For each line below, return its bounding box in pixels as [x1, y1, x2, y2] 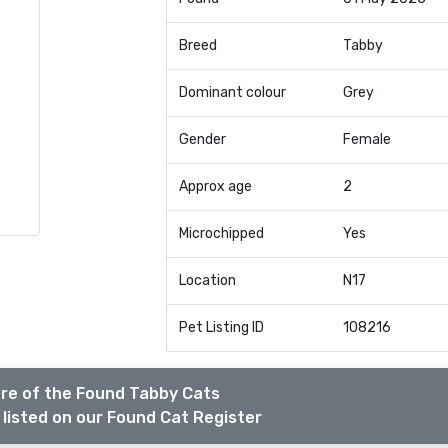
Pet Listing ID [178, 319, 264, 336]
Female [342, 131, 391, 148]
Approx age [178, 178, 252, 195]
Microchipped [178, 225, 264, 242]
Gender [178, 131, 226, 148]
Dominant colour [178, 84, 286, 101]
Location [178, 272, 236, 289]
